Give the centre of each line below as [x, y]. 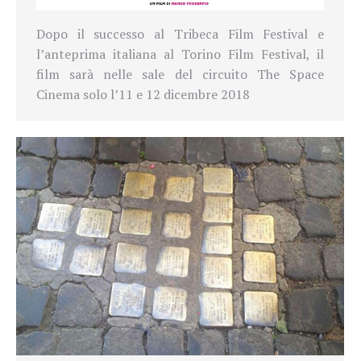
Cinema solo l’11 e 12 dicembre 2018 [143, 94]
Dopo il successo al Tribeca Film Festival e [180, 33]
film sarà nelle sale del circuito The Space [180, 74]
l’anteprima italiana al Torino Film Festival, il [180, 54]
